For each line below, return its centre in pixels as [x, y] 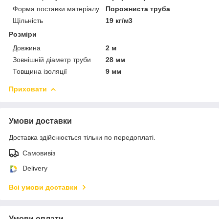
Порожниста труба [138, 9]
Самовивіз [39, 153]
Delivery [35, 168]
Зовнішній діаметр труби [52, 59]
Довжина [27, 48]
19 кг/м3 [119, 20]
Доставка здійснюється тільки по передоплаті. [82, 137]
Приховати [28, 89]
